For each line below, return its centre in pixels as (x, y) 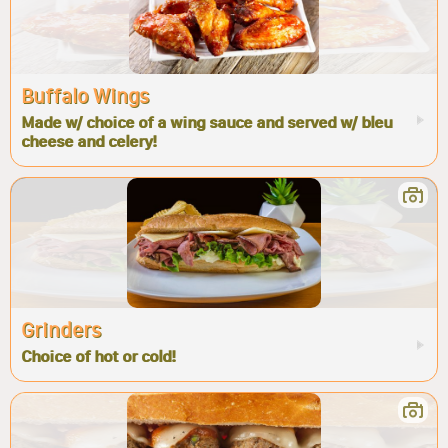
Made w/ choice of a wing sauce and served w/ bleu (206, 122)
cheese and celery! (88, 141)
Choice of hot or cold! (98, 356)
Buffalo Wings (85, 96)
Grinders (61, 330)
